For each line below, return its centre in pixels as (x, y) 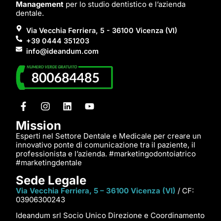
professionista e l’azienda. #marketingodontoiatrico (106, 154)
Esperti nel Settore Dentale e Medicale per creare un (109, 136)
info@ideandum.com (63, 51)
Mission (38, 126)
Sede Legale (51, 180)
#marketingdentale (49, 163)
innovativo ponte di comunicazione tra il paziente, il (106, 145)
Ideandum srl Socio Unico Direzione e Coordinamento (110, 215)
